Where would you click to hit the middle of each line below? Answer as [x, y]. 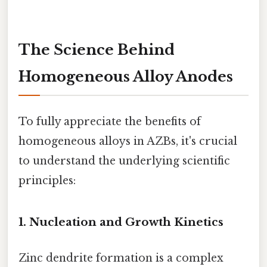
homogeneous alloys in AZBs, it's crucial [128, 141]
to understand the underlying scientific [124, 161]
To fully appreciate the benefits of [110, 121]
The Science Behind [97, 50]
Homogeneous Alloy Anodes [126, 77]
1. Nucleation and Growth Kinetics [121, 222]
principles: [47, 180]
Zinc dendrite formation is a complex [121, 258]
